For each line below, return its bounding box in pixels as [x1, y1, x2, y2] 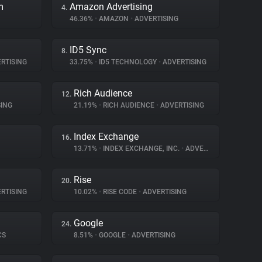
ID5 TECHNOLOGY [97, 58, 158, 66]
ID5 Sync [70, 44, 106, 56]
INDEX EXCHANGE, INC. [101, 144, 181, 153]
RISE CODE [101, 188, 139, 196]
